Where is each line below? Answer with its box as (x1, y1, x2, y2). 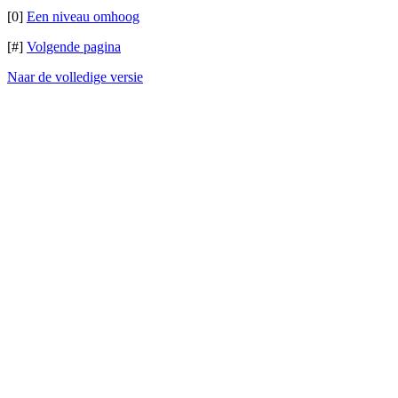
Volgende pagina (27, 39, 121, 54)
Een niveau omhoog (27, 9, 139, 24)
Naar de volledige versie (7, 69, 143, 84)
